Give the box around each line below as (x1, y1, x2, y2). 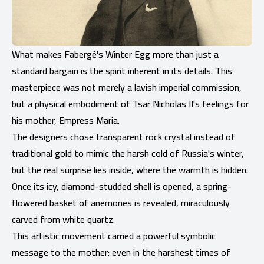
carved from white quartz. (12, 210, 115, 228)
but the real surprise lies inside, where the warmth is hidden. (12, 160, 248, 179)
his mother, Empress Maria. (12, 111, 120, 129)
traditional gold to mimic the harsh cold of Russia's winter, (12, 144, 244, 162)
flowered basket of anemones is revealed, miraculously (12, 193, 230, 212)
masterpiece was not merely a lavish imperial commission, (12, 78, 242, 96)
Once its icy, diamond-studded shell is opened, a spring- (12, 177, 232, 195)
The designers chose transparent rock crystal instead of (12, 127, 235, 146)
